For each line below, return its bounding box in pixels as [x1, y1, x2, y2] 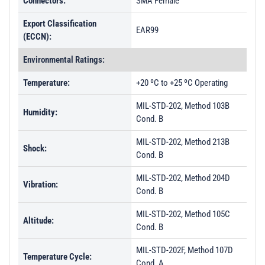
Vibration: [23, 179, 58, 190]
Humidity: [23, 107, 57, 118]
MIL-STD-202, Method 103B [136, 101, 230, 111]
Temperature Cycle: [23, 251, 92, 262]
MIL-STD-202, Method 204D [136, 173, 230, 183]
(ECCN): [23, 31, 51, 42]
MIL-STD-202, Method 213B [136, 137, 230, 147]
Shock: [23, 143, 47, 154]
